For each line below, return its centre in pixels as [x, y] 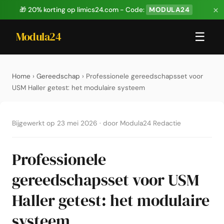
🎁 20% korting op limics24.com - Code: [82, 10]
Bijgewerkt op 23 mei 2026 [55, 123]
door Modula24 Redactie [142, 123]
